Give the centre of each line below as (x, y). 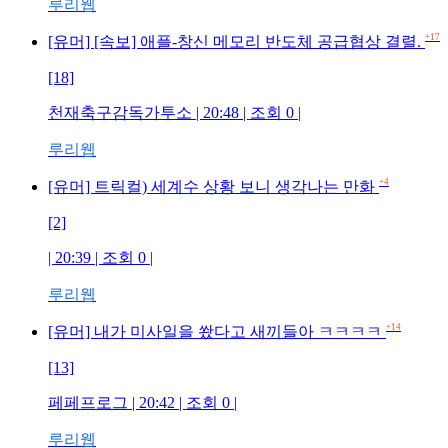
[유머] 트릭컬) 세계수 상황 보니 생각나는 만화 (213, 186)
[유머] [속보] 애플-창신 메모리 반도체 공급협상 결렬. (236, 41)
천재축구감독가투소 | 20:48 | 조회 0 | (174, 112)
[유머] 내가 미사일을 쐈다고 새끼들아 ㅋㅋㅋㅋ (217, 331)
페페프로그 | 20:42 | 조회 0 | (142, 402)
